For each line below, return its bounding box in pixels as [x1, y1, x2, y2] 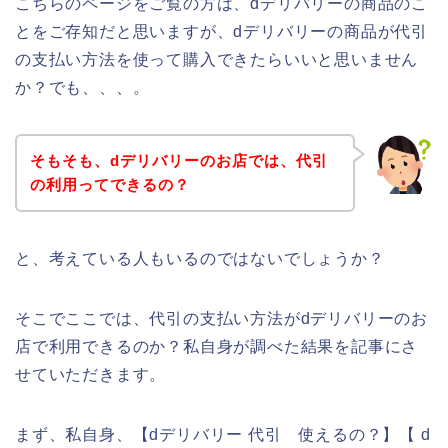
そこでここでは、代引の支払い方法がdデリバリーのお [15, 309, 428, 327]
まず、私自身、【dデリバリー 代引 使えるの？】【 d [15, 425, 431, 443]
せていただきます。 [15, 365, 167, 383]
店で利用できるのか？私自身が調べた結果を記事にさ [15, 337, 419, 355]
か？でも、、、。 [15, 79, 150, 97]
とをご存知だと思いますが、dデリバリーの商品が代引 [15, 23, 428, 41]
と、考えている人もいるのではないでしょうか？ [15, 249, 385, 267]
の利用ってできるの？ [29, 175, 190, 193]
